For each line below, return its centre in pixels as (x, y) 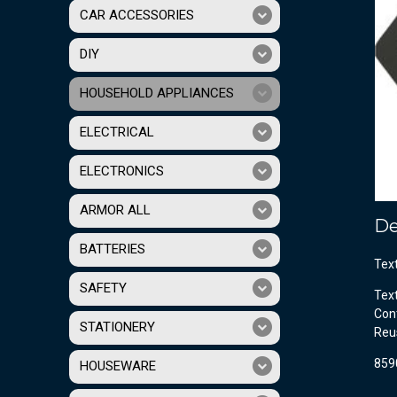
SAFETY (103, 288)
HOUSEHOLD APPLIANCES (157, 93)
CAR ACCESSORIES (137, 16)
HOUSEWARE (118, 366)
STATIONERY (117, 327)
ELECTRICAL (117, 132)
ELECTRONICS (122, 171)
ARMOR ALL (115, 210)
